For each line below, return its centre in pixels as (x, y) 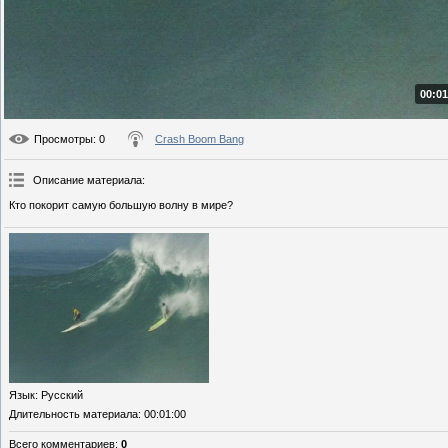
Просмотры (63, 139)
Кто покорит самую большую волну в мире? (121, 205)
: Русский (59, 395)
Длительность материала (73, 414)
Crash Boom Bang (199, 139)
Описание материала (87, 180)
